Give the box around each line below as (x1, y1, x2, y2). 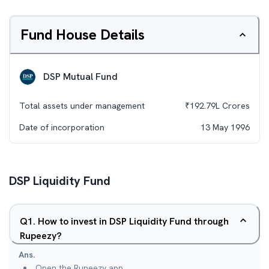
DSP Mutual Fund (43, 70, 118, 83)
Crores (220, 100, 250, 111)
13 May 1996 (201, 122, 250, 133)
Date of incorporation (19, 122, 104, 133)
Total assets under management (19, 100, 145, 111)
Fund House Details (20, 25, 145, 44)
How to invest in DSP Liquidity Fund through (38, 215, 229, 228)
